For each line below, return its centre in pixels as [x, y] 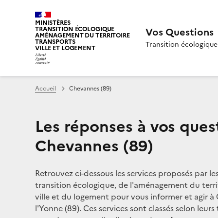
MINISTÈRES [53, 23]
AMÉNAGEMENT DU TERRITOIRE [82, 35]
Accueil [45, 88]
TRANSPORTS [55, 42]
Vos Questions [179, 32]
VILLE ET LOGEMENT [65, 48]
